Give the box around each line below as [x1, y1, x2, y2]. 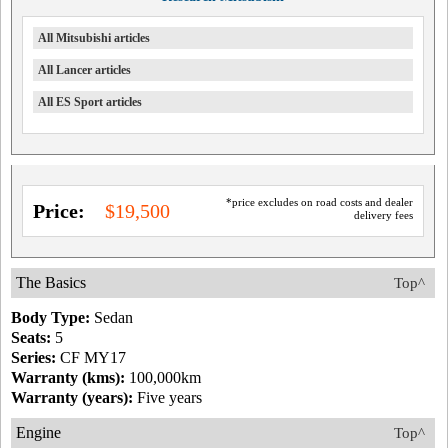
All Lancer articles [38, 63, 131, 77]
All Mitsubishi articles [38, 31, 150, 45]
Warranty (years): [11, 389, 133, 406]
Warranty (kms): [11, 369, 125, 386]
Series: [11, 349, 56, 366]
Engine [16, 424, 61, 441]
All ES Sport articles [38, 95, 142, 109]
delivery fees [353, 209, 413, 221]
